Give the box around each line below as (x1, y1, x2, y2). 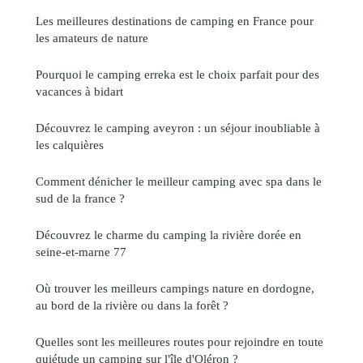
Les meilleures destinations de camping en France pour (36, 13, 314, 28)
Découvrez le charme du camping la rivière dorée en (36, 227, 301, 241)
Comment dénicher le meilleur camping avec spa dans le (36, 173, 322, 188)
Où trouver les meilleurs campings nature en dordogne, (36, 280, 314, 295)
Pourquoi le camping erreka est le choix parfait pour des (36, 66, 319, 81)
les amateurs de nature (36, 30, 148, 45)
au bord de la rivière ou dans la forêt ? (36, 297, 228, 312)
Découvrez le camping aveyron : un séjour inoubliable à (36, 120, 320, 135)
